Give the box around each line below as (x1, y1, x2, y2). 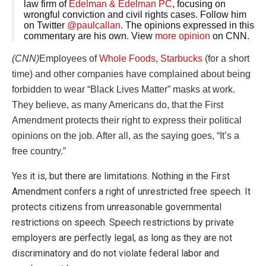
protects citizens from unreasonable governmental (12, 201, 221, 213)
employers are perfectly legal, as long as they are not (12, 232, 232, 244)
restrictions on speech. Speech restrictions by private (12, 217, 234, 229)
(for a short (202, 53, 249, 64)
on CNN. (210, 31, 249, 42)
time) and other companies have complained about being (12, 69, 251, 80)
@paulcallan (67, 20, 121, 31)
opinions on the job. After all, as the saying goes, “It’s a (12, 131, 239, 141)
